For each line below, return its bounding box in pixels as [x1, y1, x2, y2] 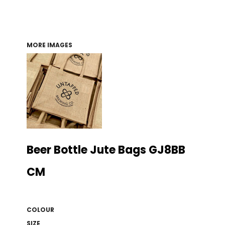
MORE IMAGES [26, 40, 72, 49]
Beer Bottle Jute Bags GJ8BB [26, 142, 185, 158]
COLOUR [26, 205, 54, 214]
